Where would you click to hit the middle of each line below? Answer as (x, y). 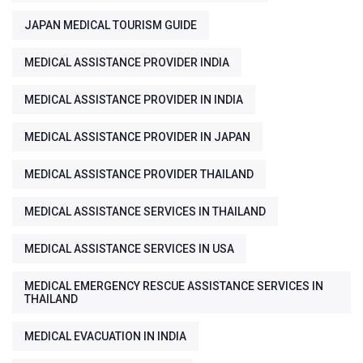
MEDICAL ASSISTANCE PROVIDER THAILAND (139, 175)
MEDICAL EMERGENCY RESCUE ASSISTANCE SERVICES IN (174, 286)
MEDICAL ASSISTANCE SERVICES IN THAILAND (145, 212)
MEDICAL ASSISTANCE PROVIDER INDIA (127, 63)
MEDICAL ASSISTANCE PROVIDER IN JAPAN (137, 137)
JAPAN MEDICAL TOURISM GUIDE (111, 26)
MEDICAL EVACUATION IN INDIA (105, 337)
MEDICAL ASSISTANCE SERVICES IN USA (129, 249)
